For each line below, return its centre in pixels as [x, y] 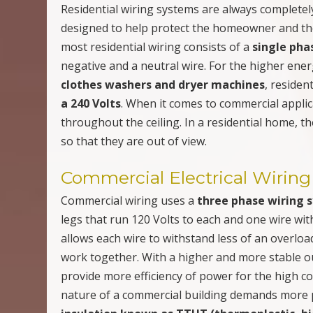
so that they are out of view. [134, 141]
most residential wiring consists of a [157, 46]
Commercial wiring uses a [129, 200]
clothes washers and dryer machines [163, 84]
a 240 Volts [91, 103]
